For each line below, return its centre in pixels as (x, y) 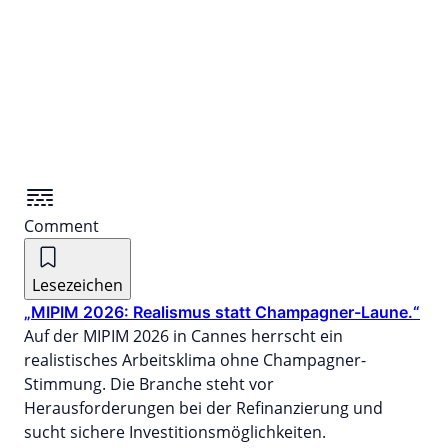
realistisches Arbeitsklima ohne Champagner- (195, 359)
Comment (61, 225)
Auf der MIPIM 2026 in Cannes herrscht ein (183, 335)
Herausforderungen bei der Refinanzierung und (203, 407)
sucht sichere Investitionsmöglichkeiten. (175, 431)
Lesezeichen (77, 284)
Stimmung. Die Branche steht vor (149, 383)
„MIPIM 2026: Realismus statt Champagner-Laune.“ (222, 311)
